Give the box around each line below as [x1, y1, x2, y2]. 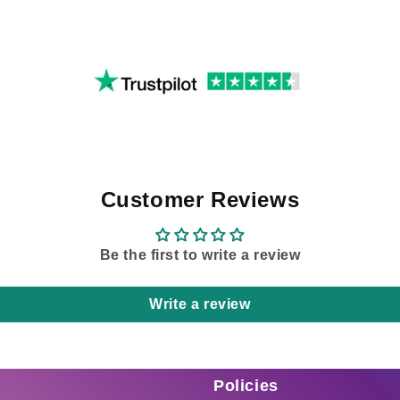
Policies [213, 376, 279, 395]
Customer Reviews [100, 187, 300, 212]
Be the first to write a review [99, 246, 301, 262]
